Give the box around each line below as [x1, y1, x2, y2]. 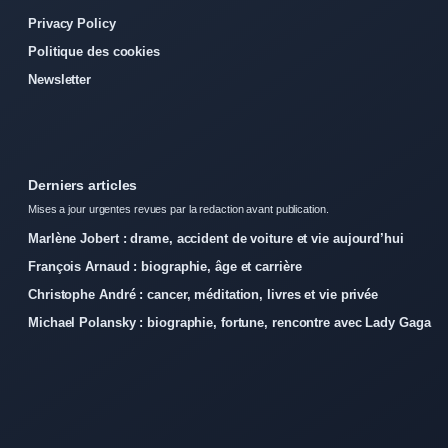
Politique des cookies [28, 43, 160, 59]
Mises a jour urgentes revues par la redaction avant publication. [28, 202, 329, 215]
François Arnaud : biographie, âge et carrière [28, 258, 302, 274]
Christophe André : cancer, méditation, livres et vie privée [28, 286, 379, 302]
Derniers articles [28, 176, 138, 193]
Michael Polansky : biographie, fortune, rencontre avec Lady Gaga [28, 314, 431, 330]
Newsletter [28, 71, 91, 87]
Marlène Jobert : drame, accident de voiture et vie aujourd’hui [28, 230, 404, 246]
